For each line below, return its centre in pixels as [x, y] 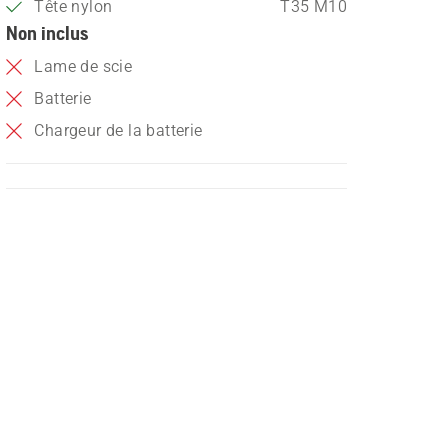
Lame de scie [83, 66]
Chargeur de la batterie [118, 130]
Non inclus [47, 32]
